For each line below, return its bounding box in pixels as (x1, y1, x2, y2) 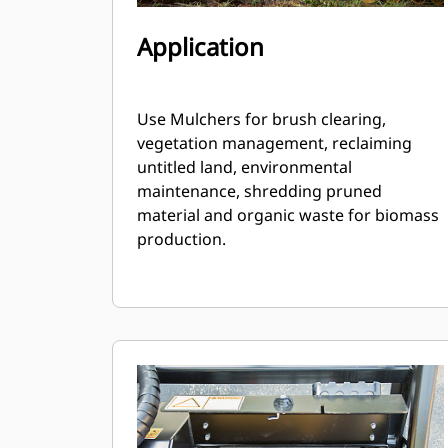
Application (137, 30, 264, 63)
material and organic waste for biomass (137, 204, 439, 226)
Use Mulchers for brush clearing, (137, 108, 386, 130)
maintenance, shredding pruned (137, 180, 382, 202)
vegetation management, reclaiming (137, 132, 412, 154)
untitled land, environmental (137, 156, 352, 178)
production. (137, 228, 226, 250)
